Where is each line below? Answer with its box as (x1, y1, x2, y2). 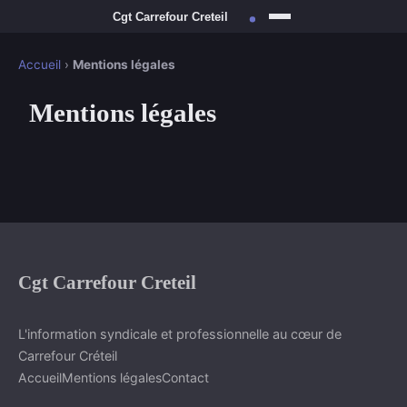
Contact (162, 370, 209, 386)
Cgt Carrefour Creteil (18, 272, 196, 293)
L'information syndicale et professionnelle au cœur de (18, 326, 342, 342)
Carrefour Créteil (18, 348, 117, 364)
